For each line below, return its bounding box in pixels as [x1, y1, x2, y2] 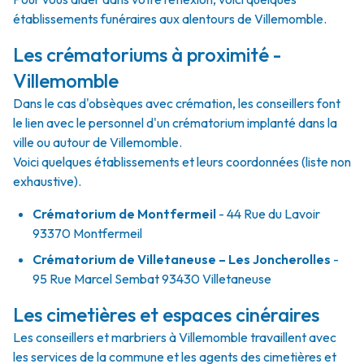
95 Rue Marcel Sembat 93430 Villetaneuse [32, 271, 271, 287]
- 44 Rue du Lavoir [216, 206, 320, 222]
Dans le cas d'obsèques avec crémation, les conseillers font [13, 95, 340, 111]
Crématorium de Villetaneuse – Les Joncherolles [32, 251, 331, 267]
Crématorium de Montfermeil [32, 206, 216, 222]
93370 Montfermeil [32, 225, 142, 241]
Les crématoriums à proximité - [13, 42, 281, 67]
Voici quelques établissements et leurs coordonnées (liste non [13, 154, 351, 170]
